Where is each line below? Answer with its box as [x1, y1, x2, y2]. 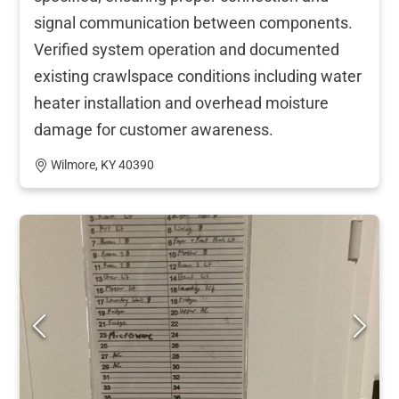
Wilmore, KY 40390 [51, 157, 154, 173]
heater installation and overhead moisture [34, 93, 329, 112]
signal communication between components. [34, 12, 353, 32]
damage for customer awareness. [34, 119, 273, 139]
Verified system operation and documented [34, 39, 339, 59]
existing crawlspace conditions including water [34, 66, 362, 85]
